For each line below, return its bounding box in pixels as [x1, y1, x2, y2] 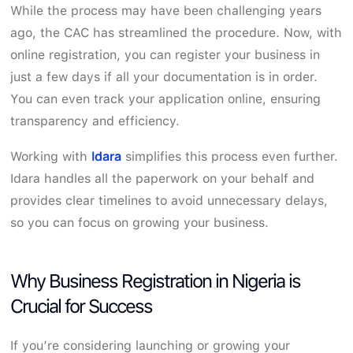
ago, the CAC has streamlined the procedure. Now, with [10, 24, 343, 40]
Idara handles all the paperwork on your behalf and [10, 170, 315, 186]
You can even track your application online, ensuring [10, 91, 321, 106]
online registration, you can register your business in [10, 46, 321, 62]
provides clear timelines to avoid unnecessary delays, [10, 192, 329, 208]
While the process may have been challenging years [10, 2, 322, 18]
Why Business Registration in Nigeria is [10, 269, 301, 292]
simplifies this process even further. [121, 148, 339, 164]
